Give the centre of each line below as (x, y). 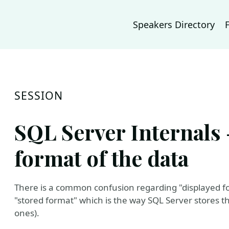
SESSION (39, 95)
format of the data (101, 158)
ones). (27, 213)
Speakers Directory (174, 25)
